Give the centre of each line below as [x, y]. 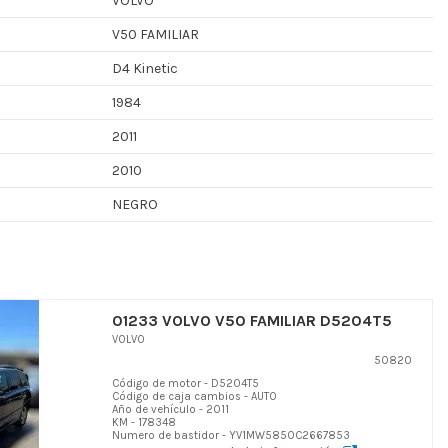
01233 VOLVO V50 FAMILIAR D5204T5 [252, 321]
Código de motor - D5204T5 [185, 384]
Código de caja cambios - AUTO [194, 397]
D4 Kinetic [145, 68]
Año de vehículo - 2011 [170, 410]
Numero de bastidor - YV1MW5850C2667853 [231, 436]
